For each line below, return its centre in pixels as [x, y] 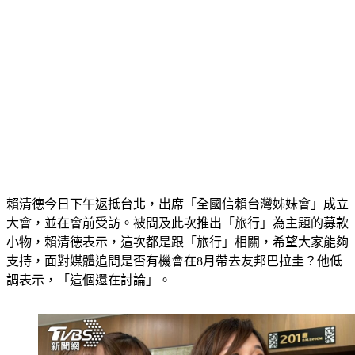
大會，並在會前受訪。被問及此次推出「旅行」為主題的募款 [177, 204]
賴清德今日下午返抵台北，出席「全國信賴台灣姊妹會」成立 [177, 185]
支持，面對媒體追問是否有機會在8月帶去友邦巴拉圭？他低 [174, 242]
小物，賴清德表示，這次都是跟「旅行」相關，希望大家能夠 [177, 223]
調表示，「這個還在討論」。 [90, 261]
